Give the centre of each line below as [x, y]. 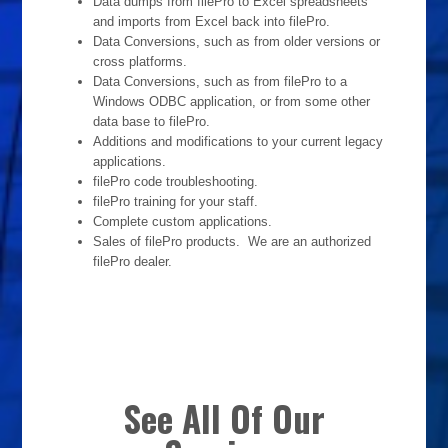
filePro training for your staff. [175, 201]
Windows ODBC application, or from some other [231, 101]
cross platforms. [140, 61]
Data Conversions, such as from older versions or [236, 41]
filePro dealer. [132, 261]
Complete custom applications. [182, 221]
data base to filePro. [151, 121]
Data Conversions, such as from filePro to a [220, 81]
